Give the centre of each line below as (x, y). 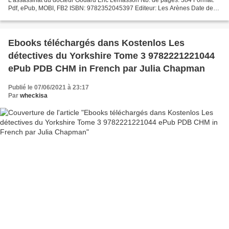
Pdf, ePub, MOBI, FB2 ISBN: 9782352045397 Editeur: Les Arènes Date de (111, 8)
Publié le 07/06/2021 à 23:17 (49, 87)
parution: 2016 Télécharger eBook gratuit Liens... (76, 16)
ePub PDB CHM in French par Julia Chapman (107, 68)
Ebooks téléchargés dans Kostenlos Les (96, 43)
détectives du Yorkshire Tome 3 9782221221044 (111, 55)
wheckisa (34, 95)
